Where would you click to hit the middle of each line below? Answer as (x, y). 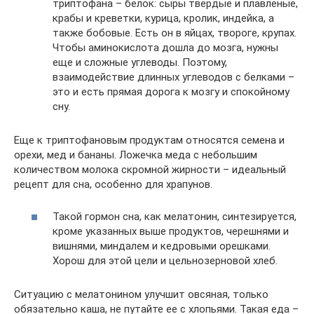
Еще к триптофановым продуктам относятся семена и (149, 140)
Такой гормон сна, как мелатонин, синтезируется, (175, 217)
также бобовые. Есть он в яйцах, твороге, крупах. (175, 33)
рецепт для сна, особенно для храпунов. (113, 184)
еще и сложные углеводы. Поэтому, (140, 62)
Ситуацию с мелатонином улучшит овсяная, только (141, 294)
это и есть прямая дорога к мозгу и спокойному (171, 91)
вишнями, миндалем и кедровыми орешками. (162, 246)
